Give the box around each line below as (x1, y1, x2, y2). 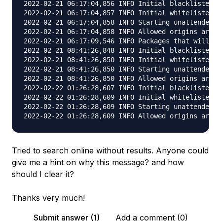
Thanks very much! (12, 193, 85, 203)
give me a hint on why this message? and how (12, 157, 184, 167)
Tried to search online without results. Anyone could (12, 146, 209, 155)
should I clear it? (12, 169, 74, 179)
